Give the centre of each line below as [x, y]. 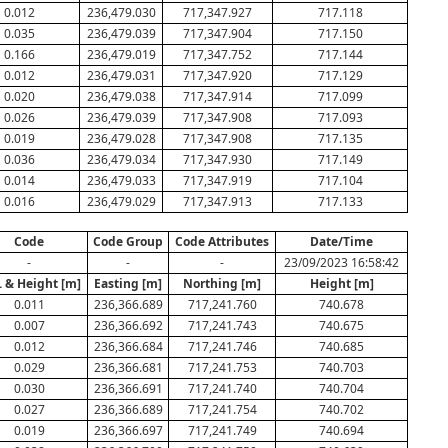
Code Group [128, 241]
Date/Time [341, 241]
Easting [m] [128, 283]
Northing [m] [222, 283]
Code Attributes [222, 241]
